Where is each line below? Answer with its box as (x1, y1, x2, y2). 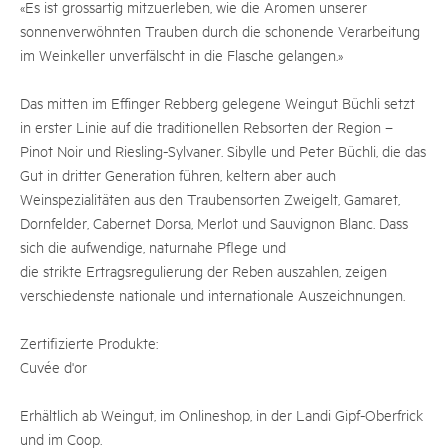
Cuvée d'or (20, 357, 87, 376)
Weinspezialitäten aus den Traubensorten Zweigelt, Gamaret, (20, 189, 400, 208)
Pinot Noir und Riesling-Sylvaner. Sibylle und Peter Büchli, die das (20, 141, 426, 160)
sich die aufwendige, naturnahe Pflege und (20, 237, 286, 256)
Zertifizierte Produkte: (20, 333, 158, 352)
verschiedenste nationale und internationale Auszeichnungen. (20, 285, 405, 304)
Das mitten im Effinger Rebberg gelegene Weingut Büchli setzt (20, 93, 415, 112)
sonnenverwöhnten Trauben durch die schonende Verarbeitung (20, 21, 420, 40)
